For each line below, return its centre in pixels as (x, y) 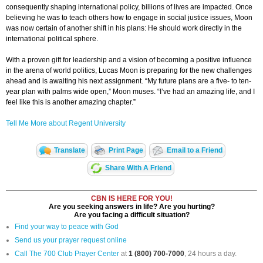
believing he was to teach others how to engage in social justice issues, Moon (129, 18)
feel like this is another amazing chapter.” (71, 102)
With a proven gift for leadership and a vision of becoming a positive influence (129, 60)
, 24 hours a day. (210, 254)
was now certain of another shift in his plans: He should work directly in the (124, 28)
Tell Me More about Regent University (66, 124)
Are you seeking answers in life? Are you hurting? (131, 207)
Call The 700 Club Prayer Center (67, 254)
